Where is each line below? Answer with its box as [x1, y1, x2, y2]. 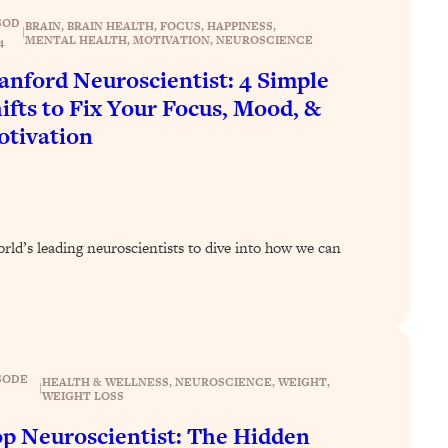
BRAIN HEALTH [66, 17, 154, 34]
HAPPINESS [206, 17, 273, 34]
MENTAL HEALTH [24, 31, 127, 48]
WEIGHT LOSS [42, 387, 125, 404]
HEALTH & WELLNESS [42, 373, 170, 390]
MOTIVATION [132, 31, 210, 48]
